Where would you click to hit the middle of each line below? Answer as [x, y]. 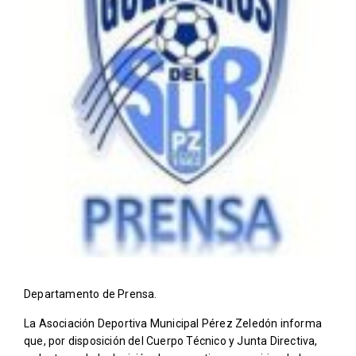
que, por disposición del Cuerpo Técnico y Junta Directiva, [171, 341]
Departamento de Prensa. [91, 294]
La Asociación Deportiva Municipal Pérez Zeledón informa [173, 323]
